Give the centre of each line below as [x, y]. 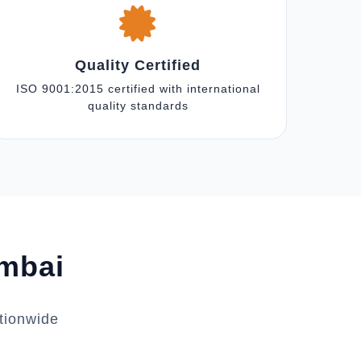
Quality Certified [138, 65]
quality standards [138, 106]
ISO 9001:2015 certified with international [138, 89]
